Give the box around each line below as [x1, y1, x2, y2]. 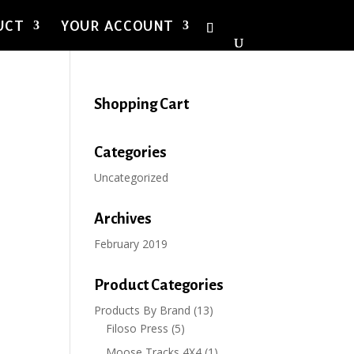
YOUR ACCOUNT [60, 16, 174, 34]
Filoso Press [106, 321, 169, 336]
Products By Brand [94, 303, 191, 318]
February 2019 [94, 236, 168, 251]
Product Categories [94, 277, 224, 293]
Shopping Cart [94, 96, 190, 112]
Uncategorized [94, 170, 169, 185]
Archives [94, 210, 153, 227]
